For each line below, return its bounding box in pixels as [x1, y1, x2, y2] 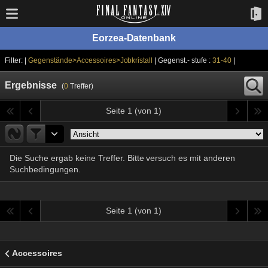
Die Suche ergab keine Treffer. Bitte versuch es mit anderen [10, 153, 236, 163]
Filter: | [5, 56, 28, 65]
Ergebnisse [5, 80, 57, 90]
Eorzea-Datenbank [92, 33, 176, 43]
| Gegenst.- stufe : [158, 56, 213, 65]
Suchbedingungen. [10, 165, 81, 174]
